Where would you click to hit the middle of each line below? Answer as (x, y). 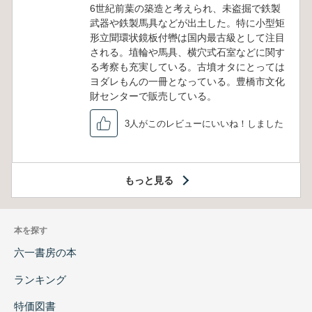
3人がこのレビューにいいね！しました (204, 123)
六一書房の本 (45, 253)
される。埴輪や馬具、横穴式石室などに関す (187, 53)
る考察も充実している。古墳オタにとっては (187, 67)
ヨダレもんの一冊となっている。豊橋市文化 (187, 82)
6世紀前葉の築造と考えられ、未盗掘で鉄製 (185, 9)
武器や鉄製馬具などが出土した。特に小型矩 (187, 23)
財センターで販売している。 (153, 96)
